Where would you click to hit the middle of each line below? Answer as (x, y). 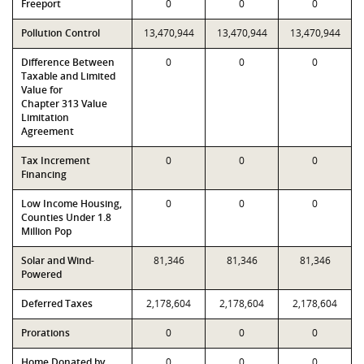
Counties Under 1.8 (66, 217)
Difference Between (68, 62)
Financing (44, 174)
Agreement (48, 131)
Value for (42, 90)
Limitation (45, 117)
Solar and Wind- (58, 260)
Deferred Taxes (57, 303)
